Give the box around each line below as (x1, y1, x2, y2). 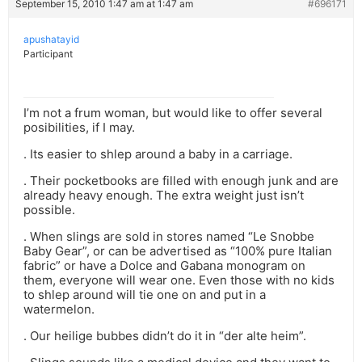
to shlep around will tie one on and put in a (23, 287, 266, 303)
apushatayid (23, 33, 79, 46)
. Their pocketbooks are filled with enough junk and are (23, 173, 339, 189)
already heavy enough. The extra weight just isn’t (23, 187, 304, 204)
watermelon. (23, 301, 95, 318)
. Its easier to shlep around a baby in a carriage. (23, 146, 293, 162)
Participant (23, 48, 73, 61)
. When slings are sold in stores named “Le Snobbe (23, 229, 314, 245)
